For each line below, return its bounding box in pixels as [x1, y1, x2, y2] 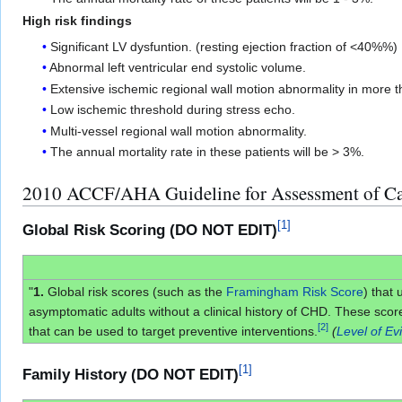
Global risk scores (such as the [43, 284, 226, 299]
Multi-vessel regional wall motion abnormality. [50, 123, 308, 138]
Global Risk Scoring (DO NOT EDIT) [22, 221, 277, 239]
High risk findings [22, 13, 132, 28]
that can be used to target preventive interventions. [28, 323, 318, 338]
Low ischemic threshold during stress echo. [50, 102, 296, 118]
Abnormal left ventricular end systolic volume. [49, 60, 307, 75]
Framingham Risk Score [225, 284, 363, 299]
